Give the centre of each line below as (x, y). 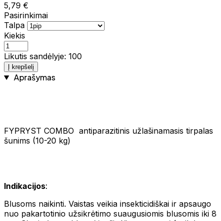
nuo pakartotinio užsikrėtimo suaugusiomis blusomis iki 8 (110, 213)
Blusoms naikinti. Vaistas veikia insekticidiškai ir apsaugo (108, 203)
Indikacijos (25, 186)
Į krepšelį (21, 67)
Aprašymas (34, 77)
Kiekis (15, 35)
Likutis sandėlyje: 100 (43, 56)
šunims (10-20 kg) (37, 140)
